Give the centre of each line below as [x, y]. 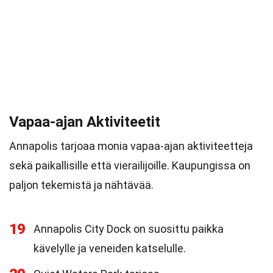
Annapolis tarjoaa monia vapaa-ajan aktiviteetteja [131, 146]
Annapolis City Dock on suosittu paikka [129, 229]
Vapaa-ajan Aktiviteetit [85, 122]
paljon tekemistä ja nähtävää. [81, 185]
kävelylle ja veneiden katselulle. [110, 248]
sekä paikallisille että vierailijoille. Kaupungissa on [130, 165]
